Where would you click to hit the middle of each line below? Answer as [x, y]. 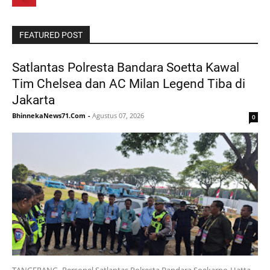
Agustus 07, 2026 [118, 116]
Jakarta [33, 100]
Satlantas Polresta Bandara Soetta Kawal [126, 68]
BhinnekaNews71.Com [49, 116]
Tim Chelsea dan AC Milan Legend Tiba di [129, 84]
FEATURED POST [51, 35]
